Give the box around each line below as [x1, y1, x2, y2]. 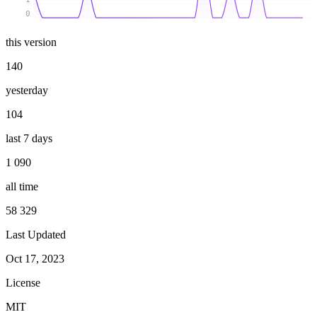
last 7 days [6, 132, 52, 144]
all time [6, 180, 38, 192]
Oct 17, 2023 [6, 252, 64, 265]
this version [6, 35, 57, 48]
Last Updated [6, 228, 66, 241]
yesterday [6, 83, 48, 96]
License [6, 276, 40, 289]
